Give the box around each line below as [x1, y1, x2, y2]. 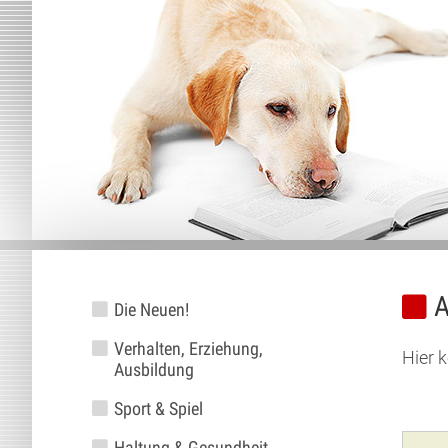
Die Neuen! [113, 299, 189, 320]
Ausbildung [113, 359, 194, 380]
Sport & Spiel [113, 398, 203, 419]
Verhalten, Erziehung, [113, 338, 263, 359]
